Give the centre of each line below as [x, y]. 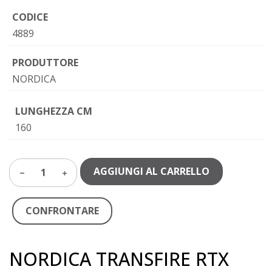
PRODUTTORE [45, 63]
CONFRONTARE [62, 211]
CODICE [30, 17]
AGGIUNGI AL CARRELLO [151, 171]
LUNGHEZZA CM [54, 111]
